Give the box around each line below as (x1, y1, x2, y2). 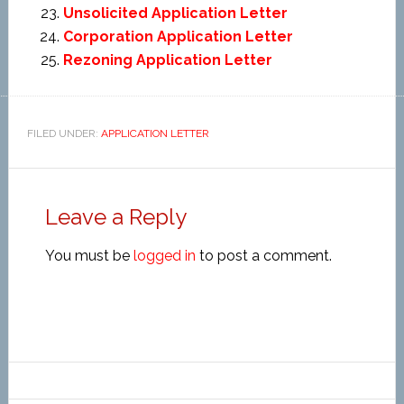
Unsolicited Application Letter (62, 5, 288, 22)
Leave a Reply (44, 204, 187, 230)
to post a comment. (195, 247, 332, 264)
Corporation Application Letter (62, 28, 293, 45)
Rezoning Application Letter (62, 51, 272, 69)
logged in (133, 247, 196, 264)
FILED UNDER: (26, 127, 101, 140)
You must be (44, 247, 133, 264)
